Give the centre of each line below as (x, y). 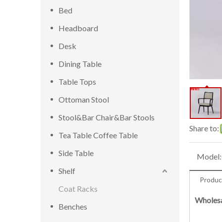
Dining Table (80, 64)
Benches (73, 206)
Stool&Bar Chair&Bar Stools (107, 117)
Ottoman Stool (84, 99)
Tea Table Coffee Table (98, 135)
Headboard (78, 28)
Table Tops (77, 82)
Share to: (204, 128)
